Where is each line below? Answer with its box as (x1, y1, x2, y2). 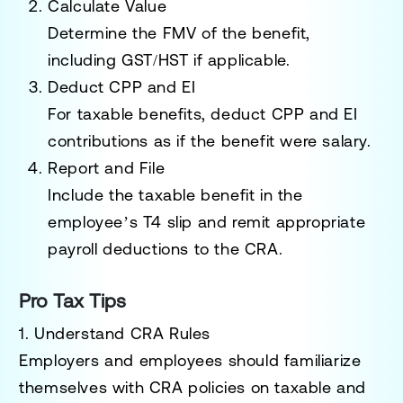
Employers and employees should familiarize (19, 350, 362, 370)
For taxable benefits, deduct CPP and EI (48, 103, 358, 123)
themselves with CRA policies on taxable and (19, 377, 367, 397)
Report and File (48, 157, 166, 177)
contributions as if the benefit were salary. (48, 130, 372, 150)
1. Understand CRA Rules (19, 323, 211, 343)
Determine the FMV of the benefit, (48, 22, 311, 42)
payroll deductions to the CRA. (48, 238, 283, 258)
